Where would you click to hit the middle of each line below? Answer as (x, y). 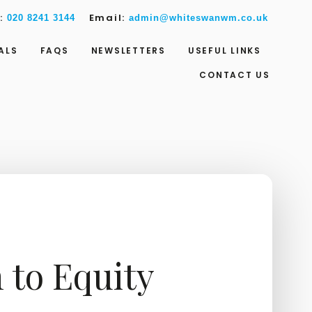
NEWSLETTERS (128, 50)
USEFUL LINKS (224, 50)
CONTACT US (235, 75)
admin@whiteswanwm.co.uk (198, 18)
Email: (109, 18)
